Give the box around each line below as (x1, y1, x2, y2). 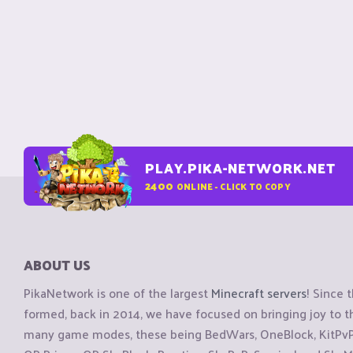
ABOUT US (24, 253, 91, 277)
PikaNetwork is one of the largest (24, 281, 211, 305)
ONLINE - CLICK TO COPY (176, 177, 291, 194)
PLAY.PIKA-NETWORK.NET (145, 156, 336, 180)
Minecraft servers (211, 281, 307, 305)
